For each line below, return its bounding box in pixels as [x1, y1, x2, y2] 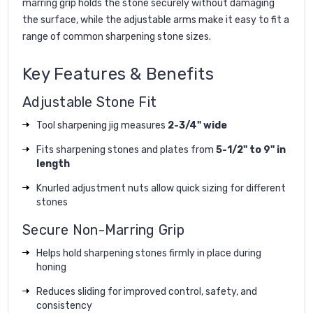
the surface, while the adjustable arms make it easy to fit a [22, 13, 289, 26]
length [36, 157, 70, 170]
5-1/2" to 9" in [216, 143, 286, 156]
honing [36, 261, 66, 273]
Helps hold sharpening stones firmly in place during [36, 247, 261, 259]
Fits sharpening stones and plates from [36, 143, 216, 156]
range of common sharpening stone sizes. [22, 30, 211, 43]
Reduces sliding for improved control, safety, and [36, 285, 257, 298]
